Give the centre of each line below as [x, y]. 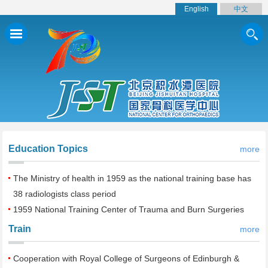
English [196, 9]
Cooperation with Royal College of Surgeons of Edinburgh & [127, 258]
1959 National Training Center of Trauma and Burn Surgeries [129, 209]
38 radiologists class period [65, 194]
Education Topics [48, 149]
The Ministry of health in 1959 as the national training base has [133, 178]
